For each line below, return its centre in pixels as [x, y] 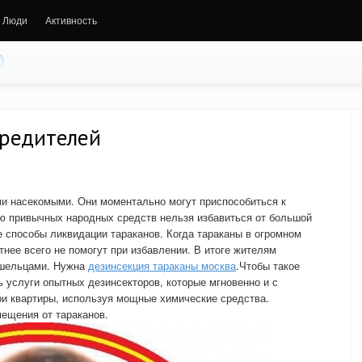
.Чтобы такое [268, 265]
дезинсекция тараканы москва [162, 265]
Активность [71, 20]
